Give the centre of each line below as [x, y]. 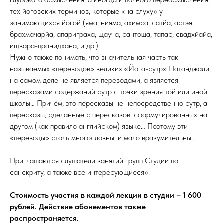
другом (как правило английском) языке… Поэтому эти [99, 126]
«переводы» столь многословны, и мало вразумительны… [103, 138]
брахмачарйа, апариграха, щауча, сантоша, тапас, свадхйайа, [111, 34]
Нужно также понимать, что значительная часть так [94, 57]
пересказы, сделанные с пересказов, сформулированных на [109, 115]
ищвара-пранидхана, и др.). [55, 46]
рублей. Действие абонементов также [78, 207]
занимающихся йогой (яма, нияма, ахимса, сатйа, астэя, [102, 23]
